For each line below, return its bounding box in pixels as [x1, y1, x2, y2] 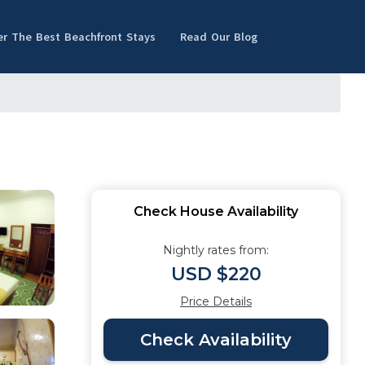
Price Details [180, 294, 252, 309]
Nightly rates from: [163, 243, 269, 257]
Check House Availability [134, 204, 298, 219]
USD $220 [170, 263, 262, 285]
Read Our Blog [180, 29, 257, 45]
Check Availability [140, 330, 292, 350]
